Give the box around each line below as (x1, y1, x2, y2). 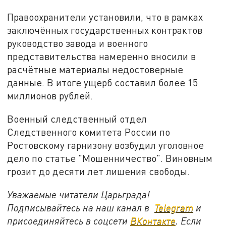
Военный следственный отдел (7, 113, 147, 125)
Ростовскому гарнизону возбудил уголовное (7, 139, 204, 151)
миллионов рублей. (7, 90, 93, 102)
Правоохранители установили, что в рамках (7, 11, 203, 23)
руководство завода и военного (7, 37, 148, 49)
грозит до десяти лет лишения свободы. (7, 165, 190, 178)
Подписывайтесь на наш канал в (7, 201, 155, 213)
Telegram (154, 201, 194, 213)
